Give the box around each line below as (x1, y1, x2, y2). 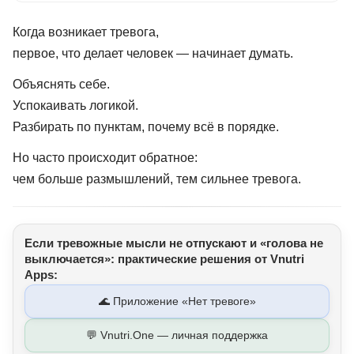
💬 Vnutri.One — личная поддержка (86, 328, 268, 341)
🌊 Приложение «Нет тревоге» (98, 294, 256, 307)
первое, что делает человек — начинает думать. (13, 46, 293, 60)
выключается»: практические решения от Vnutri (24, 251, 304, 265)
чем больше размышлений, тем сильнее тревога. (13, 171, 301, 186)
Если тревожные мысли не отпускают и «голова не (24, 235, 323, 250)
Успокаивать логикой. (13, 98, 138, 112)
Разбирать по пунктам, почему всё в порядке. (13, 119, 279, 134)
